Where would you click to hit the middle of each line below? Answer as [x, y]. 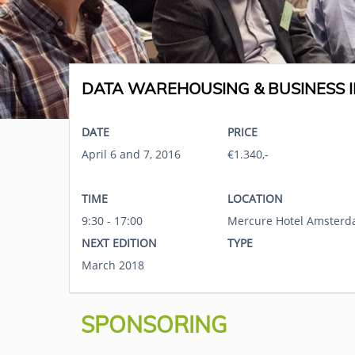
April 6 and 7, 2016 [131, 154]
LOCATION [255, 198]
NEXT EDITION [119, 243]
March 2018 [113, 265]
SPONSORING [154, 324]
